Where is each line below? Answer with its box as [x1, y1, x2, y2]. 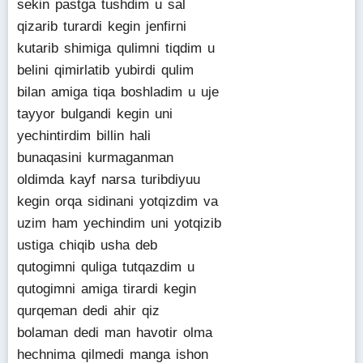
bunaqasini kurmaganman [17, 150, 173, 165]
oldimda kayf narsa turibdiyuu [17, 172, 200, 187]
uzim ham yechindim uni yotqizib [17, 216, 221, 231]
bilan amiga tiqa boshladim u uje [17, 84, 219, 100]
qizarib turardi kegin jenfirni [17, 19, 186, 34]
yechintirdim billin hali [17, 128, 151, 143]
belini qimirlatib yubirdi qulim [17, 62, 194, 78]
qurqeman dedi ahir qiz [17, 303, 160, 318]
